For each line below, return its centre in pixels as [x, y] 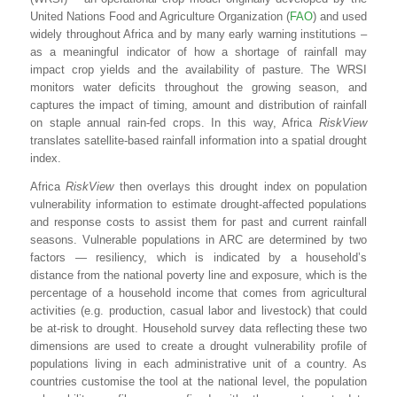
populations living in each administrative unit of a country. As [198, 363]
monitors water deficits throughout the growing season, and [198, 87]
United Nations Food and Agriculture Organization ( [160, 16]
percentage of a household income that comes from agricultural [198, 292]
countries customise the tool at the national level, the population [198, 381]
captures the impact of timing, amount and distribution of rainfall [198, 105]
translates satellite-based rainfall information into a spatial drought [198, 140]
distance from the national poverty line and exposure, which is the [198, 275]
